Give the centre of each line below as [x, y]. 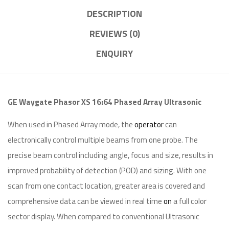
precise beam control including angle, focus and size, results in [110, 155]
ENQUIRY [114, 53]
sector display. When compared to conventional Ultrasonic [104, 216]
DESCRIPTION [114, 14]
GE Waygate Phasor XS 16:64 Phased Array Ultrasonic [105, 102]
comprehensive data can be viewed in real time [86, 201]
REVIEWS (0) [114, 33]
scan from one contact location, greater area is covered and [106, 186]
